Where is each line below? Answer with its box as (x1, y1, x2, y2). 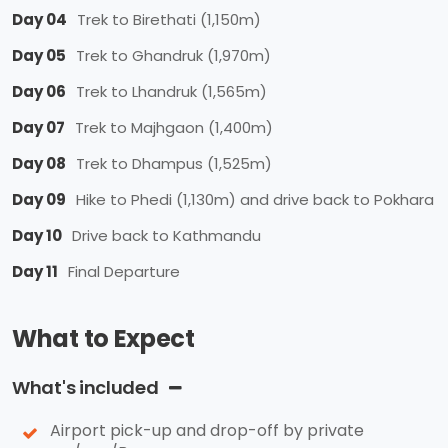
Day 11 (12, 261, 58, 282)
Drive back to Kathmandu (72, 225, 261, 246)
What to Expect (12, 322, 195, 355)
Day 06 (12, 81, 66, 102)
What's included (12, 375, 159, 400)
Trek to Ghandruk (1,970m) (76, 45, 271, 66)
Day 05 (12, 45, 66, 66)
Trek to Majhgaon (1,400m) (75, 117, 273, 138)
